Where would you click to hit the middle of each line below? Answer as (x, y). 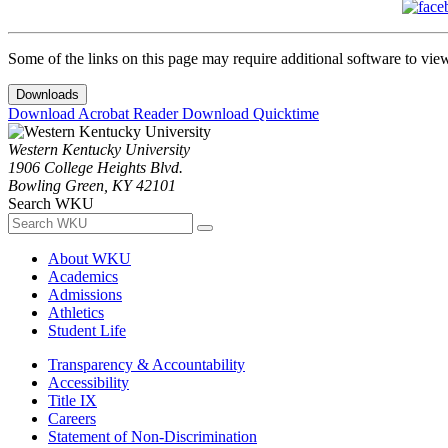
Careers (72, 419)
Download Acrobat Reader (95, 114)
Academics (83, 277)
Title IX (72, 401)
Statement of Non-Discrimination (152, 437)
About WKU (89, 259)
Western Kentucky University (99, 150)
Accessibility (88, 383)
